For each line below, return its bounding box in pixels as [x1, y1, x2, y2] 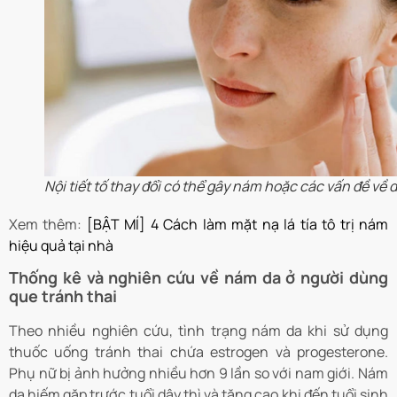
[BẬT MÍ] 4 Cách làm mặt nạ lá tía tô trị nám [82, 214, 389, 235]
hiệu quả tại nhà [9, 236, 113, 256]
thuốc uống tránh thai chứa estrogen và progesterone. [9, 342, 388, 362]
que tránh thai [9, 285, 117, 307]
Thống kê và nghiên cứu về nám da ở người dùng [9, 267, 388, 289]
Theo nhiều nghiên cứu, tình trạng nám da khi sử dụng [9, 321, 388, 341]
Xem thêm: [9, 214, 82, 235]
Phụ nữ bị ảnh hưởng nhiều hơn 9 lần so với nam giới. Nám [9, 363, 388, 384]
